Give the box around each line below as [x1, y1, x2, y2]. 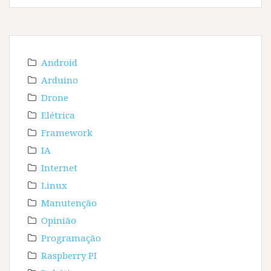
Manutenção [41, 196, 97, 209]
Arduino [41, 73, 78, 86]
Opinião [41, 214, 76, 226]
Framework [41, 126, 93, 139]
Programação [41, 231, 101, 244]
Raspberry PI [41, 249, 97, 261]
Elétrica [41, 108, 75, 121]
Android [41, 56, 77, 68]
